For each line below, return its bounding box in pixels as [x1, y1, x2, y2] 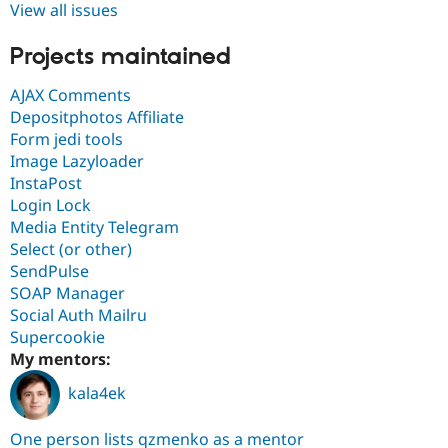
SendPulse [10, 260, 89, 283]
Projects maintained [10, 41, 231, 72]
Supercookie [10, 326, 105, 349]
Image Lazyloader [10, 150, 144, 173]
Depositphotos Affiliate [10, 106, 184, 129]
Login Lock [10, 194, 91, 217]
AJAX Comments [10, 84, 131, 107]
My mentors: [10, 348, 115, 371]
